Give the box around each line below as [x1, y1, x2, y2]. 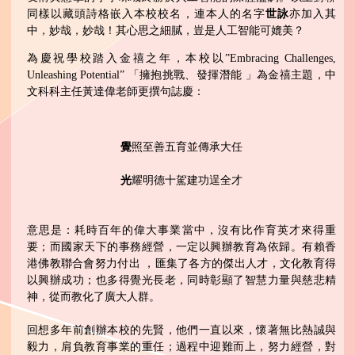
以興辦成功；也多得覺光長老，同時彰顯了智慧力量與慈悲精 [27, 274, 336, 287]
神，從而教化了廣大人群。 [27, 291, 160, 303]
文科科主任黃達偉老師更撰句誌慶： [27, 86, 204, 98]
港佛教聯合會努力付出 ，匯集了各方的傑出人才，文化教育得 [27, 258, 336, 270]
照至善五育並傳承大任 [132, 141, 242, 154]
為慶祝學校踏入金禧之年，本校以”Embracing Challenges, [27, 52, 336, 65]
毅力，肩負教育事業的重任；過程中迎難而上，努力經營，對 [27, 341, 336, 353]
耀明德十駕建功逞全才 [132, 174, 242, 187]
